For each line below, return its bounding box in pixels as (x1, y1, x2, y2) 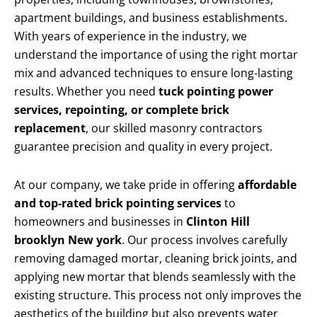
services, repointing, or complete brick (14, 102, 229, 118)
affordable (238, 177, 296, 193)
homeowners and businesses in (14, 214, 186, 230)
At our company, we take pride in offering (14, 177, 238, 193)
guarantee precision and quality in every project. (14, 139, 272, 155)
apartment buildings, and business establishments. (14, 10, 287, 26)
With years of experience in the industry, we (14, 28, 247, 45)
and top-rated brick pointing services (14, 195, 221, 212)
